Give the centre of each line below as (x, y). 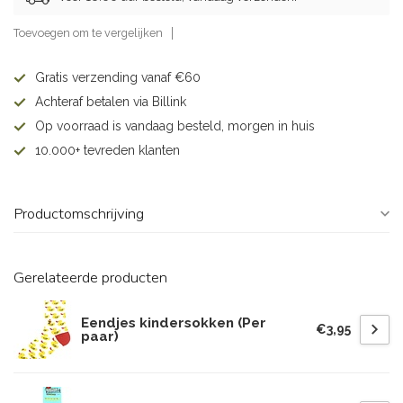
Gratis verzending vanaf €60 (118, 77)
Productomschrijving (79, 214)
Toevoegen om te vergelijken (88, 33)
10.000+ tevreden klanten (107, 150)
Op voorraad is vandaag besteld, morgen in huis (175, 126)
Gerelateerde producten (90, 278)
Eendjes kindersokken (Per (174, 322)
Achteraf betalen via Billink (111, 102)
